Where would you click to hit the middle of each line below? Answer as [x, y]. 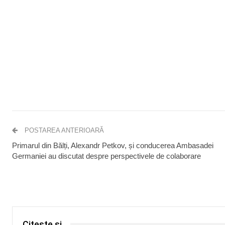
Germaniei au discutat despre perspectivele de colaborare [107, 156]
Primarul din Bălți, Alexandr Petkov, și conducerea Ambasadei [113, 145]
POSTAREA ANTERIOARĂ [63, 130]
